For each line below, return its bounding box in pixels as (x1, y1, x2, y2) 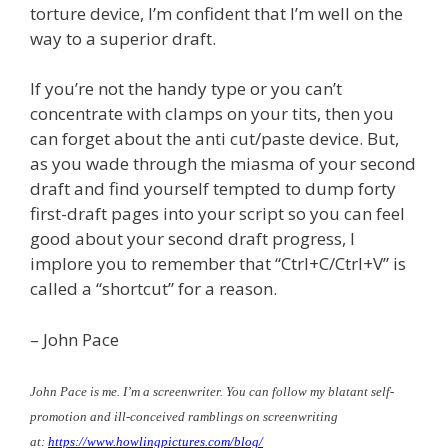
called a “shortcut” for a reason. (30, 277, 277, 301)
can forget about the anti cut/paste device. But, (30, 127, 399, 151)
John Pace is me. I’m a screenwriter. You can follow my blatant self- (30, 384, 394, 400)
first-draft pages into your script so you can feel (30, 202, 405, 226)
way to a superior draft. (30, 26, 232, 50)
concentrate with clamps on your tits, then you (30, 102, 394, 126)
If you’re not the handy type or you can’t (30, 77, 342, 101)
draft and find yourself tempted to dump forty (30, 177, 396, 201)
